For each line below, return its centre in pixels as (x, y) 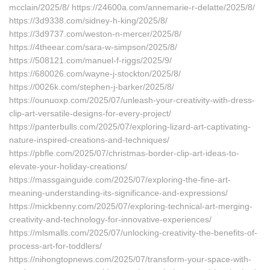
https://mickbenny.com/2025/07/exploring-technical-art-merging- (131, 206)
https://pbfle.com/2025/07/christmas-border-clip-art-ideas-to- (124, 153)
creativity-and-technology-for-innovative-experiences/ (110, 219)
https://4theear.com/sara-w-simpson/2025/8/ (93, 47)
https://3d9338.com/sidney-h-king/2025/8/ (88, 20)
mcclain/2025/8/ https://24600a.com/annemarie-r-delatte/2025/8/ (132, 7)
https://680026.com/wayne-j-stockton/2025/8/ (95, 74)
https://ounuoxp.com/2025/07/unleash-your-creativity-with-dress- (132, 100)
